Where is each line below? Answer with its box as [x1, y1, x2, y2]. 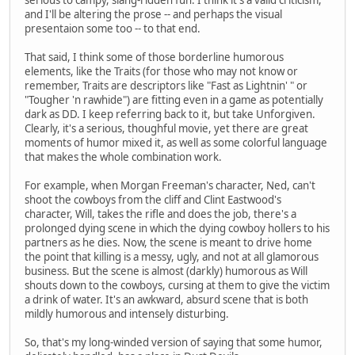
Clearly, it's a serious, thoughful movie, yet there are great [25, 120, 308, 136]
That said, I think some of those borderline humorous [25, 49, 284, 64]
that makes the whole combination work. [25, 149, 222, 164]
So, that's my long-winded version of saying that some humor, [25, 334, 323, 349]
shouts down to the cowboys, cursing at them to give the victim [25, 277, 330, 292]
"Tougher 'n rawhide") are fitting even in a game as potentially [25, 92, 323, 107]
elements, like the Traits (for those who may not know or [25, 63, 298, 78]
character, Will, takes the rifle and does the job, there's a [25, 206, 296, 221]
